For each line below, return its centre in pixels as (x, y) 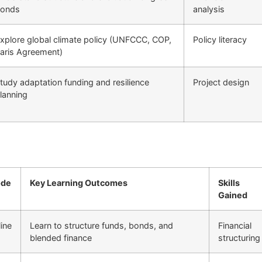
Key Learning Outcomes (79, 183)
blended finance (61, 238)
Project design (221, 82)
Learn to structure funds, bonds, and (101, 226)
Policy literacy (220, 39)
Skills (229, 183)
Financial (235, 226)
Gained (233, 195)
